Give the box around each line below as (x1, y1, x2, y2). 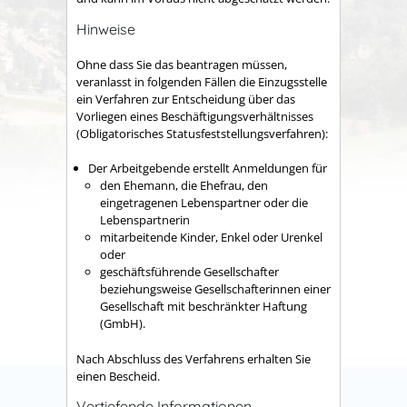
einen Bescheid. (76, 367, 160, 384)
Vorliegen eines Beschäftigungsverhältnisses (76, 107, 313, 124)
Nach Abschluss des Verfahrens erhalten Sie (76, 350, 311, 367)
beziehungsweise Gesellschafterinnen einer (100, 281, 331, 298)
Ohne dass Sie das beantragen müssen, (76, 55, 287, 73)
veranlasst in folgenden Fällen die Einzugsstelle (76, 73, 327, 90)
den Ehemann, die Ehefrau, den (100, 177, 268, 194)
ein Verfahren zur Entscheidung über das (76, 90, 295, 107)
